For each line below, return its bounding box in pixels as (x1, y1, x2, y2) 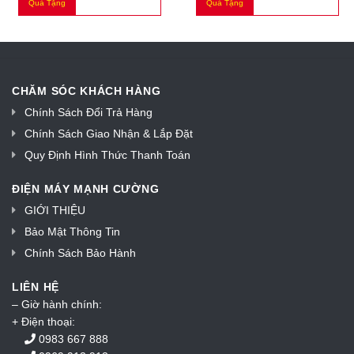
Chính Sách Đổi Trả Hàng (24, 106, 153, 119)
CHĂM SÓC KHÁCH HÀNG (12, 85, 161, 98)
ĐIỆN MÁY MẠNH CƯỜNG (12, 183, 160, 196)
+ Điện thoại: (12, 315, 75, 329)
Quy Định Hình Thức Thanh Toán (24, 149, 190, 162)
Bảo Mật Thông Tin (24, 225, 120, 239)
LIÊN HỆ (12, 281, 59, 294)
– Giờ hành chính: (12, 298, 102, 311)
